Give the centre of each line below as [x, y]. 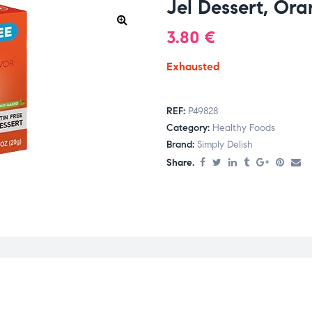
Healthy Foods [244, 128]
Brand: [182, 145]
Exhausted [193, 67]
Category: [189, 128]
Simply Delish [225, 145]
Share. [180, 163]
